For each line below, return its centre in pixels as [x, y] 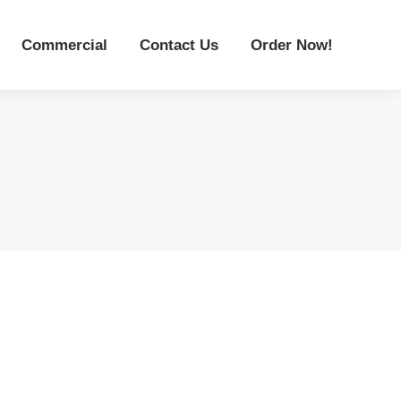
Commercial [64, 45]
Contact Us [179, 45]
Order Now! [292, 45]
